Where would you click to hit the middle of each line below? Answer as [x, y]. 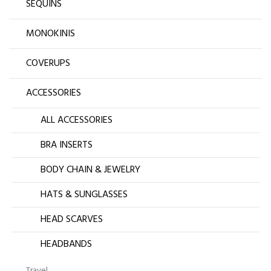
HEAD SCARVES [72, 220]
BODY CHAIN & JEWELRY [90, 170]
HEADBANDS [66, 245]
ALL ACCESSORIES [77, 121]
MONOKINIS [51, 34]
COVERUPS [48, 64]
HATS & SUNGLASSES [84, 195]
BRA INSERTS [67, 145]
